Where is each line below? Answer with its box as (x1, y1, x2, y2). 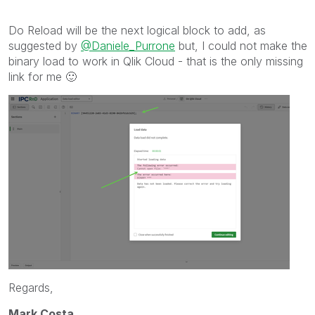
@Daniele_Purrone (81, 38, 175, 53)
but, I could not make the (175, 38, 307, 53)
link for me (8, 69, 65, 84)
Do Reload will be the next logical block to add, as (8, 22, 266, 37)
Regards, (8, 280, 53, 295)
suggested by (8, 38, 81, 53)
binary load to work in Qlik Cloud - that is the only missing (8, 53, 303, 68)
